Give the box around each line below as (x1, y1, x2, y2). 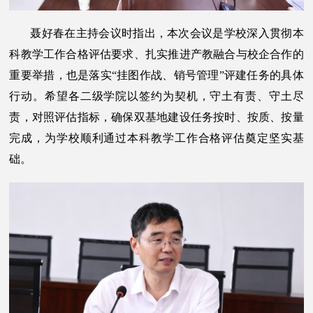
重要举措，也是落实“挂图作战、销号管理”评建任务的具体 (9, 69, 304, 82)
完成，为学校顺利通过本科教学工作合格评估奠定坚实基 (9, 132, 304, 145)
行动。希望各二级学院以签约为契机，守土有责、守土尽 (9, 90, 304, 103)
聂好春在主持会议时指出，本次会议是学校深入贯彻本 (30, 27, 304, 40)
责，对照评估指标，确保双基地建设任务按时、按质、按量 (9, 111, 304, 124)
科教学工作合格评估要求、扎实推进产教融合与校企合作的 (9, 48, 304, 61)
